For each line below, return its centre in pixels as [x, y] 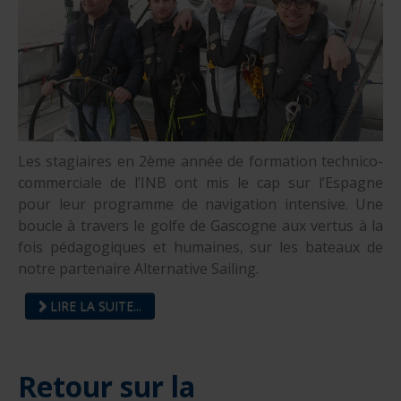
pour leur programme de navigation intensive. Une [200, 205]
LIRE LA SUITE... [94, 306]
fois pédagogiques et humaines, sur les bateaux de [200, 247]
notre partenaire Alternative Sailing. [138, 269]
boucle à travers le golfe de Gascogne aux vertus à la [200, 226]
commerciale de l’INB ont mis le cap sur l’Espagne [200, 183]
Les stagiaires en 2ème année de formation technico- [200, 162]
